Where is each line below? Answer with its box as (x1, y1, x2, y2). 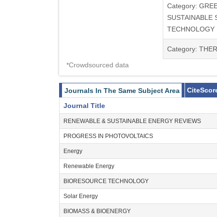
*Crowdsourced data (66, 61, 129, 69)
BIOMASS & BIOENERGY (63, 208, 131, 215)
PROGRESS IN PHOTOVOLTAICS (63, 133, 153, 139)
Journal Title (63, 102, 105, 109)
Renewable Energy (63, 163, 114, 170)
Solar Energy (63, 193, 98, 200)
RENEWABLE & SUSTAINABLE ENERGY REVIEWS (63, 118, 201, 124)
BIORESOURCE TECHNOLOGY (63, 178, 149, 185)
